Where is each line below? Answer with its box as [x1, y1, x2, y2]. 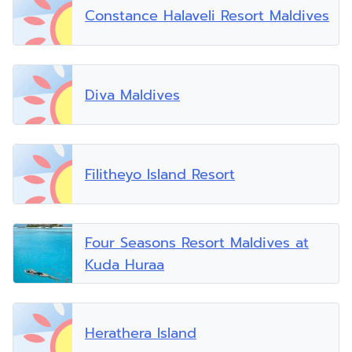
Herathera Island [85, 321, 196, 344]
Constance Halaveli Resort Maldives [85, 4, 329, 27]
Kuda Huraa [85, 253, 164, 276]
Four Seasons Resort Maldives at [85, 231, 309, 254]
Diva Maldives [85, 83, 180, 106]
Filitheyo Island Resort [85, 163, 235, 185]
